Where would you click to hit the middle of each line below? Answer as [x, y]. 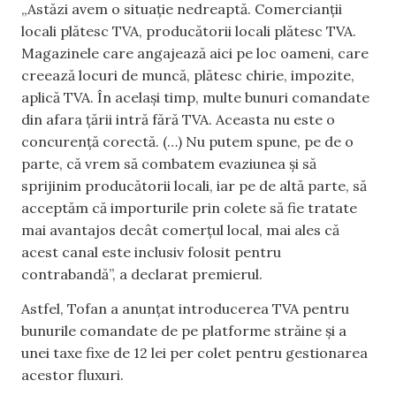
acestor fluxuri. [72, 375]
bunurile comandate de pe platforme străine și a [184, 331]
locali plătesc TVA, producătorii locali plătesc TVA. [189, 30]
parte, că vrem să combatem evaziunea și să [169, 163]
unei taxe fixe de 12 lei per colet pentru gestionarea [194, 353]
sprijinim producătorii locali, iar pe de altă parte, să [194, 185]
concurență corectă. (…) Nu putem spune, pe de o [187, 141]
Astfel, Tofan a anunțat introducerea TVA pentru [185, 309]
